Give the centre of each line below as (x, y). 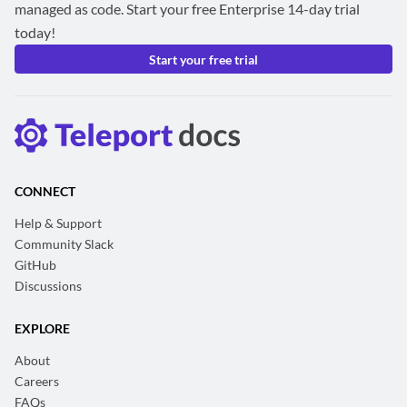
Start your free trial (203, 59)
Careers (37, 382)
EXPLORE (42, 329)
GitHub (35, 265)
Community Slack (64, 244)
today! (35, 33)
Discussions (48, 286)
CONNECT (45, 192)
